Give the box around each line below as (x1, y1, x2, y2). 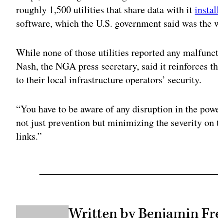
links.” (16, 129, 42, 143)
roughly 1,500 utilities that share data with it (16, 3, 195, 17)
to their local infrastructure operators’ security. (16, 73, 202, 87)
